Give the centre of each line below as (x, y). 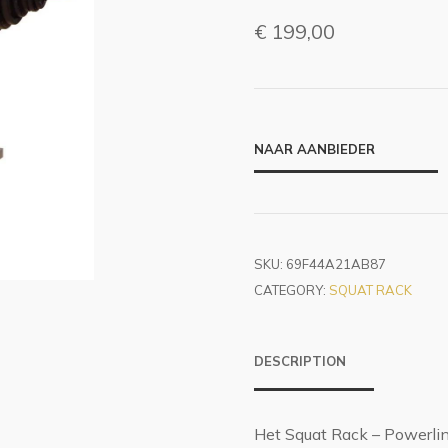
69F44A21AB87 (336, 264)
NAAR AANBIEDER (314, 149)
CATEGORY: (291, 290)
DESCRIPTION (300, 361)
